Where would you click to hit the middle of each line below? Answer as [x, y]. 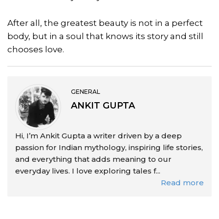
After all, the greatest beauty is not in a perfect [105, 23]
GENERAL [86, 92]
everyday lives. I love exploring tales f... [88, 171]
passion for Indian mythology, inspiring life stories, [109, 148]
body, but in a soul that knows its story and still [105, 36]
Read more [182, 183]
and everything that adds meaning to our [93, 159]
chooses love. [36, 50]
